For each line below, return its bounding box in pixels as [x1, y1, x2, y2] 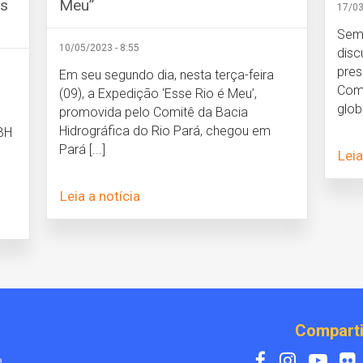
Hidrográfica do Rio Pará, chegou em [59, 122, 271, 139]
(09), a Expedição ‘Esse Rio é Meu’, [59, 85, 258, 101]
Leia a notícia [60, 187, 141, 204]
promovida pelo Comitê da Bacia [59, 104, 249, 120]
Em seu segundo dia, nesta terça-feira [59, 66, 275, 83]
